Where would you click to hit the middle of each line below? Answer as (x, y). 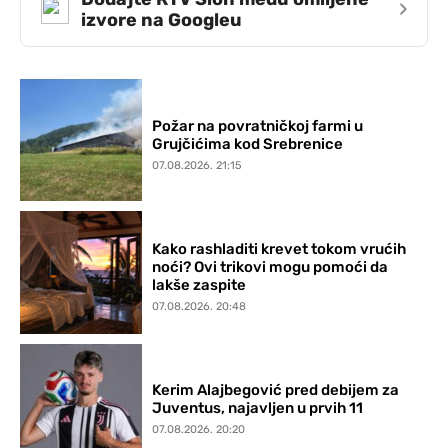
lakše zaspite (199, 284)
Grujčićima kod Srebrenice (248, 143)
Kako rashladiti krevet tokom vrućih (279, 248)
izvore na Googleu (161, 19)
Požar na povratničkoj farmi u (258, 125)
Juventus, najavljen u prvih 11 (258, 408)
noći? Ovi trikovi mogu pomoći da (270, 266)
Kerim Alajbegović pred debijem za (276, 390)
